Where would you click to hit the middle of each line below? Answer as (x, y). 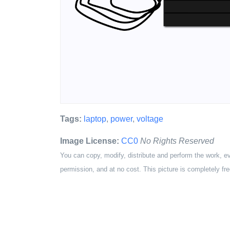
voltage (150, 119)
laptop (95, 119)
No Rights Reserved (177, 141)
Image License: (90, 141)
